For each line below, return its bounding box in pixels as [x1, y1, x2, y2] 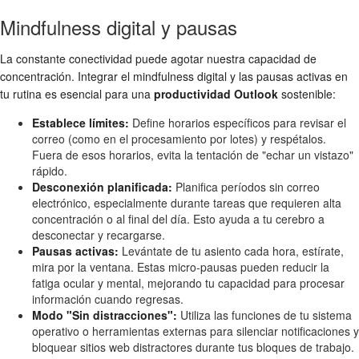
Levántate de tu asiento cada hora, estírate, [119, 242, 344, 259]
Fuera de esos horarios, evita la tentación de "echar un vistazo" [32, 146, 353, 163]
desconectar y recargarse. [32, 226, 165, 243]
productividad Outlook [154, 85, 278, 102]
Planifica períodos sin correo [172, 178, 320, 195]
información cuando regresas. [32, 290, 184, 307]
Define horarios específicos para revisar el [129, 114, 346, 131]
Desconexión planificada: [32, 178, 172, 195]
